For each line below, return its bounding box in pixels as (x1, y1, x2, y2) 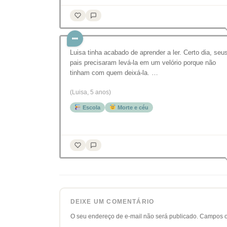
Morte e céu (116, 104, 148, 111)
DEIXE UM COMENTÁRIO (70, 198, 155, 205)
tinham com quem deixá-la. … (70, 69, 158, 77)
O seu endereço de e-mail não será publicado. (70, 212, 198, 220)
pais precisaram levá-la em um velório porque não (70, 59, 216, 67)
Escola (81, 104, 100, 111)
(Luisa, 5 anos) (70, 89, 111, 96)
